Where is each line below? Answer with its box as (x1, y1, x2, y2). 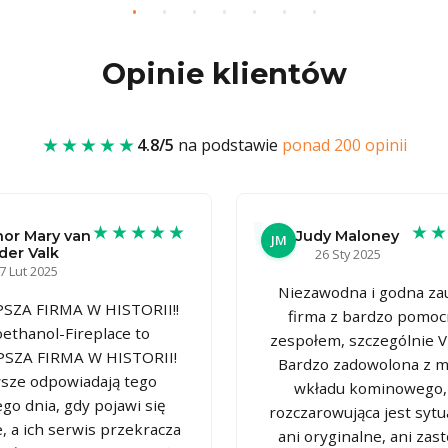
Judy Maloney (296, 226, 399, 245)
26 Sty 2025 (314, 244, 381, 263)
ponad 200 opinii (281, 133, 407, 156)
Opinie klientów (101, 55, 347, 91)
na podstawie (173, 133, 282, 156)
